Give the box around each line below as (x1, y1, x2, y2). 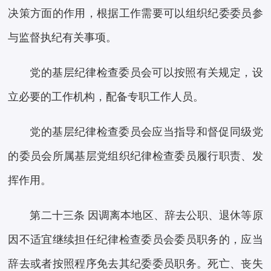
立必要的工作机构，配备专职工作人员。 (8, 91, 204, 103)
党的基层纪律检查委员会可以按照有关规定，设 (30, 67, 263, 79)
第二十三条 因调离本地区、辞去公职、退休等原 (30, 209, 263, 222)
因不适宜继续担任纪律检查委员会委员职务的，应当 (8, 233, 263, 246)
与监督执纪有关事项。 (8, 31, 117, 44)
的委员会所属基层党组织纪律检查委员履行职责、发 (8, 150, 263, 163)
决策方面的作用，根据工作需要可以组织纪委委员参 (8, 7, 263, 20)
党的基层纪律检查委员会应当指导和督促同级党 (30, 126, 263, 139)
